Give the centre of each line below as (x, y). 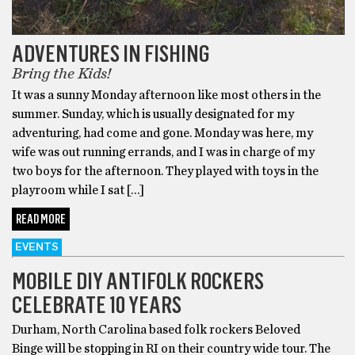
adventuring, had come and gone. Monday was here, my (162, 134)
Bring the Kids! (61, 74)
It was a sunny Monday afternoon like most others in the (166, 95)
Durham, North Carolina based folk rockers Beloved (156, 330)
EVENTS (37, 248)
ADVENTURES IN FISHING (111, 54)
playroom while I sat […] (78, 191)
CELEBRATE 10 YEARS (97, 305)
